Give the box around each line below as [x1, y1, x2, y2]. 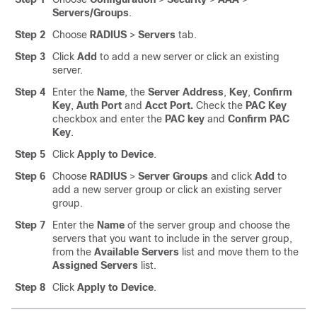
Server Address [148, 86, 224, 98]
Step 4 [15, 86, 45, 98]
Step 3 [15, 51, 45, 62]
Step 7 [15, 219, 45, 231]
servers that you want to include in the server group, [52, 233, 292, 244]
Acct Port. [145, 100, 193, 111]
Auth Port [76, 100, 122, 111]
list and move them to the [179, 246, 299, 258]
